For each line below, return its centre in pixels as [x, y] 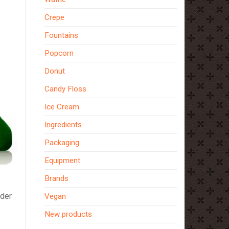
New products [68, 214]
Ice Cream [62, 107]
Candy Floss [65, 89]
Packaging [62, 142]
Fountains [61, 35]
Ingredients [63, 124]
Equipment [62, 160]
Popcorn [59, 53]
